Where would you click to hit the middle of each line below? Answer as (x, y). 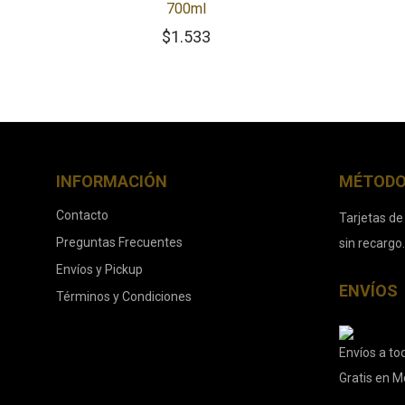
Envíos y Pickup (99, 269)
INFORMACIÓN (112, 181)
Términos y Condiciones (124, 297)
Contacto (82, 215)
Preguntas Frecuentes (119, 242)
